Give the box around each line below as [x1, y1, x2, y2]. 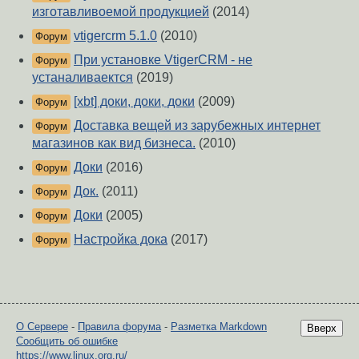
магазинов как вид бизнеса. [32, 136, 196, 151]
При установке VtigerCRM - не [74, 53, 252, 67]
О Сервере [16, 321, 68, 333]
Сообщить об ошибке [16, 335, 118, 348]
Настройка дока [74, 232, 167, 247]
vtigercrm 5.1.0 [74, 29, 157, 43]
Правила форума [78, 321, 161, 333]
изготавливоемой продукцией [32, 5, 209, 19]
